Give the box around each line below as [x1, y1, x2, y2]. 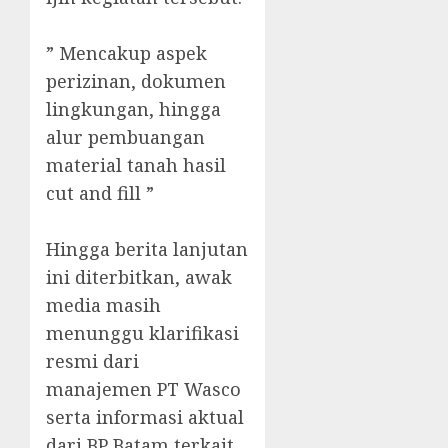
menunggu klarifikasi [46, 321, 239, 346]
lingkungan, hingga [46, 97, 221, 122]
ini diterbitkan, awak [46, 265, 232, 290]
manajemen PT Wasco [46, 377, 241, 402]
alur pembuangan [46, 125, 205, 150]
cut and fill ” [46, 181, 154, 206]
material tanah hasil [46, 153, 226, 178]
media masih [46, 293, 161, 318]
